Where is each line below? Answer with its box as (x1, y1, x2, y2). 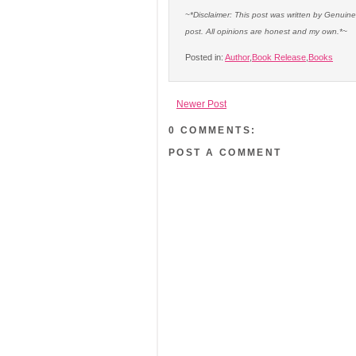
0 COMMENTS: (168, 125, 257, 136)
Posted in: (185, 52, 225, 62)
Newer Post (176, 99, 226, 110)
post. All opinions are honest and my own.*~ (185, 27, 347, 36)
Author (225, 52, 250, 62)
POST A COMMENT (168, 147, 282, 158)
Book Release (252, 52, 306, 62)
